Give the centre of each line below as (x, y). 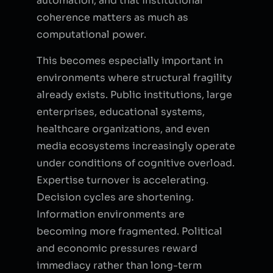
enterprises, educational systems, (121, 112)
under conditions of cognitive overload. (136, 163)
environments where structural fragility (134, 77)
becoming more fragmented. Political (129, 231)
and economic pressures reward (117, 248)
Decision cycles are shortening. (115, 197)
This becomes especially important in (130, 60)
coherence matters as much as (112, 17)
